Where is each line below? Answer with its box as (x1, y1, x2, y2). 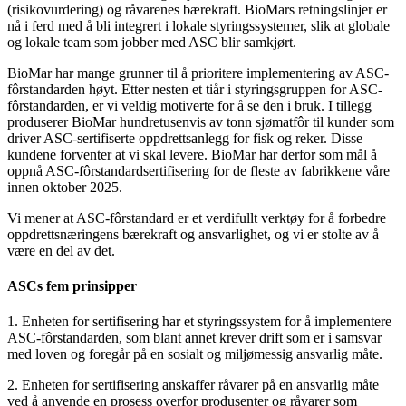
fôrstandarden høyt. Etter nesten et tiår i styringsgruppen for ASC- (7, 81, 382, 97)
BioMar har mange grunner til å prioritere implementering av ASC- (7, 64, 389, 81)
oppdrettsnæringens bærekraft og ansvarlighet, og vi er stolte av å (7, 226, 379, 242)
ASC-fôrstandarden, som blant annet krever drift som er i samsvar (7, 330, 382, 346)
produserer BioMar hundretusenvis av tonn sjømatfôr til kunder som (7, 113, 394, 130)
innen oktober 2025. (7, 179, 122, 195)
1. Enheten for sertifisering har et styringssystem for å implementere (7, 314, 391, 330)
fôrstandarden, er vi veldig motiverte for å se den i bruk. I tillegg (7, 97, 372, 113)
